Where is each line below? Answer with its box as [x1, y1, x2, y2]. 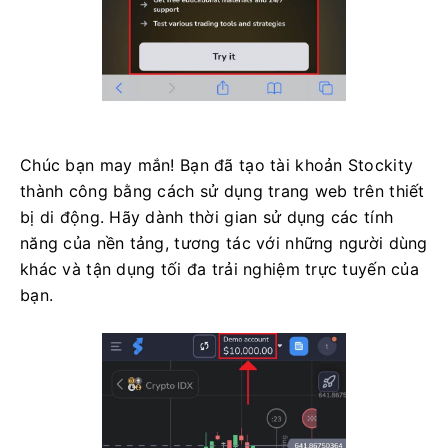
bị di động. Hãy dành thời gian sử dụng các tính [20, 207, 394, 228]
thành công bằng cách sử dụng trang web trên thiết [20, 181, 425, 202]
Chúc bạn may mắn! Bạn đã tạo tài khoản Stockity [20, 155, 414, 176]
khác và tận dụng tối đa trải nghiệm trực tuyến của [20, 259, 419, 280]
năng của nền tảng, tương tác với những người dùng [20, 233, 428, 254]
